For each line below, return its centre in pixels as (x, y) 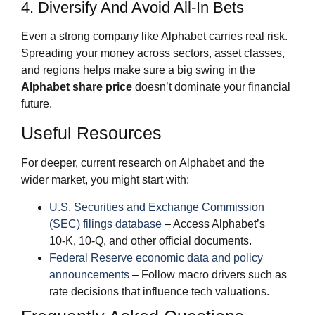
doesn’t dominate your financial (211, 86)
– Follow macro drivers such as (208, 274)
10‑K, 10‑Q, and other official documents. (150, 240)
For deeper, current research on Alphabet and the (143, 163)
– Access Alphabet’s (213, 224)
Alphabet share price (77, 86)
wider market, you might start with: (105, 180)
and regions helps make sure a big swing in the (138, 70)
